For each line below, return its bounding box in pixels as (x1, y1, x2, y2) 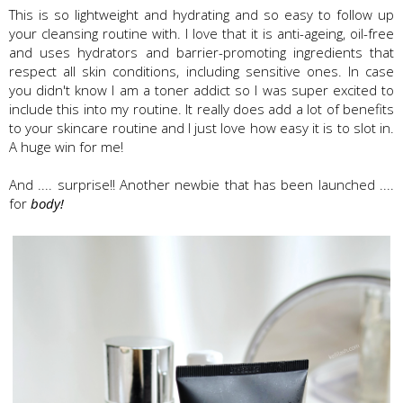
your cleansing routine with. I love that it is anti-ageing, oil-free (9, 24, 394, 43)
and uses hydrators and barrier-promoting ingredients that (9, 43, 394, 62)
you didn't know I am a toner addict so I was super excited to (9, 81, 394, 100)
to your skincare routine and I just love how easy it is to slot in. (9, 119, 394, 138)
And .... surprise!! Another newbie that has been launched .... (9, 175, 394, 194)
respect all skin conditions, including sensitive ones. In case (9, 62, 394, 81)
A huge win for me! (9, 138, 123, 157)
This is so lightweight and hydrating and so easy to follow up (9, 5, 394, 24)
